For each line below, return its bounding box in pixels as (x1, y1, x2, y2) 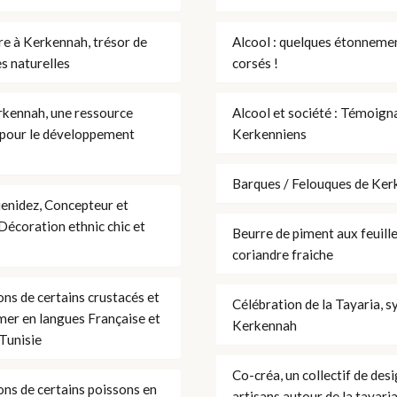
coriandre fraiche (232, 245, 333, 262)
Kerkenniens (232, 125, 307, 142)
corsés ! (232, 54, 278, 71)
